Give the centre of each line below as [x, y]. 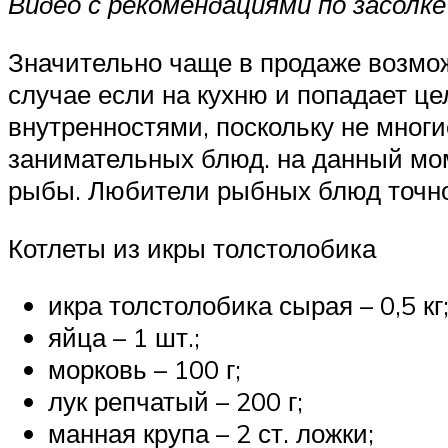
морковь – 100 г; [144, 369]
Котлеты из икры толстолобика [192, 247]
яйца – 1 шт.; [124, 337]
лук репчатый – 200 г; [175, 401]
